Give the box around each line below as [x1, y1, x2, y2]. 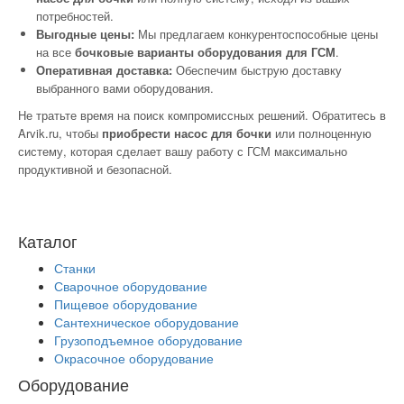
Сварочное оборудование [54, 277, 207, 296]
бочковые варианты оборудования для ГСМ [75, 43, 335, 61]
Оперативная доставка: [36, 61, 172, 79]
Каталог [18, 229, 78, 253]
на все [36, 43, 75, 61]
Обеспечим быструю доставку [172, 61, 342, 79]
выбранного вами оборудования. [36, 79, 214, 97]
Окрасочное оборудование [54, 349, 214, 368]
